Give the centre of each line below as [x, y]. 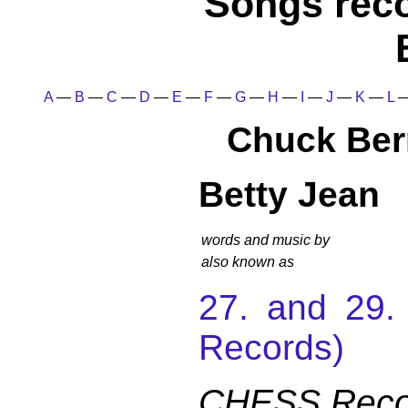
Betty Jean [289, 194]
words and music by [265, 240]
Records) [271, 347]
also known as [248, 261]
